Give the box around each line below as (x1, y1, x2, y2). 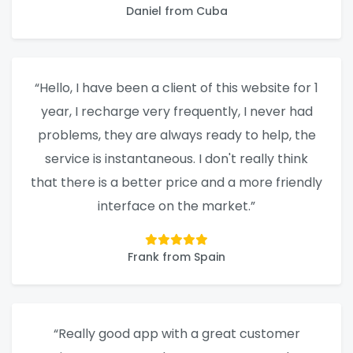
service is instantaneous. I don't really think (45, 150, 308, 169)
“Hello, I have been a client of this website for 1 (35, 79, 318, 98)
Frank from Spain (128, 249, 225, 266)
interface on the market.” (98, 197, 255, 216)
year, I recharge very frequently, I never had (40, 102, 313, 121)
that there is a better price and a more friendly (31, 173, 322, 192)
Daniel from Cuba (125, 3, 228, 20)
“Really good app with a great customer (53, 325, 300, 344)
